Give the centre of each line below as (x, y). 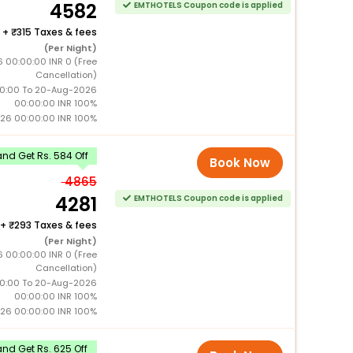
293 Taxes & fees (55, 225)
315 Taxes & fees (56, 32)
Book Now (240, 162)
